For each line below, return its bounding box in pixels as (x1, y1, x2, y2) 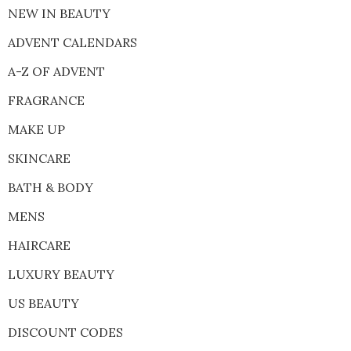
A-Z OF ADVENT (7, 63, 105, 80)
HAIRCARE (7, 237, 71, 254)
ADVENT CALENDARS (7, 34, 137, 51)
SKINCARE (7, 150, 71, 167)
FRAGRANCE (7, 92, 85, 109)
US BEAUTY (7, 295, 79, 312)
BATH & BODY (7, 179, 93, 196)
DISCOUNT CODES (7, 324, 123, 341)
